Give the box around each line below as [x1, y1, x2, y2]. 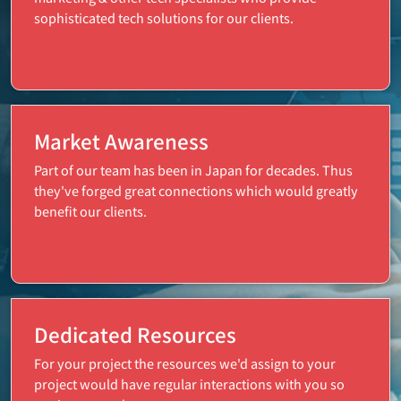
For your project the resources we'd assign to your [34, 353, 337, 372]
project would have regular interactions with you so [34, 373, 346, 393]
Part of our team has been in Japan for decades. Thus [34, 159, 354, 179]
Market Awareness [34, 125, 209, 155]
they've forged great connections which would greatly [34, 180, 359, 200]
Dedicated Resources [34, 319, 237, 348]
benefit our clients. [34, 200, 148, 220]
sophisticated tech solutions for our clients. [34, 7, 294, 27]
